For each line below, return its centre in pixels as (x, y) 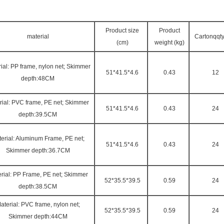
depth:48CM (38, 78)
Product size (122, 30)
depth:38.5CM (38, 186)
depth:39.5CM (38, 114)
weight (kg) (169, 42)
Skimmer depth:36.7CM (38, 150)
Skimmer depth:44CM (38, 216)
